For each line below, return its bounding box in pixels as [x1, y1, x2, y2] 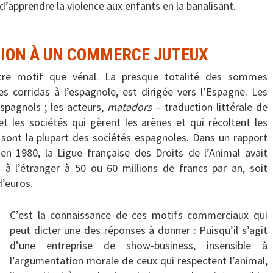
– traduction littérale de [152, 100, 268, 115]
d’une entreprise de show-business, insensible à [10, 238, 268, 253]
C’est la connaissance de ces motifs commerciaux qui [10, 208, 268, 222]
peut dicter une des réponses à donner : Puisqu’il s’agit [10, 223, 268, 238]
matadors [107, 100, 152, 115]
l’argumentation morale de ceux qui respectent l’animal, [10, 253, 268, 268]
